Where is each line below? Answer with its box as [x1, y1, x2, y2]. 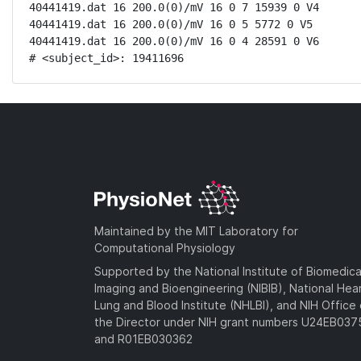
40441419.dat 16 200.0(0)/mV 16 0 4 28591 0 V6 [29, 35, 319, 48]
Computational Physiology [94, 240, 235, 255]
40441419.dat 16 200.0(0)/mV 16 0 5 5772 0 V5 [29, 18, 313, 31]
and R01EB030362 [94, 331, 193, 346]
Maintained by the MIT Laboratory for [94, 223, 298, 238]
